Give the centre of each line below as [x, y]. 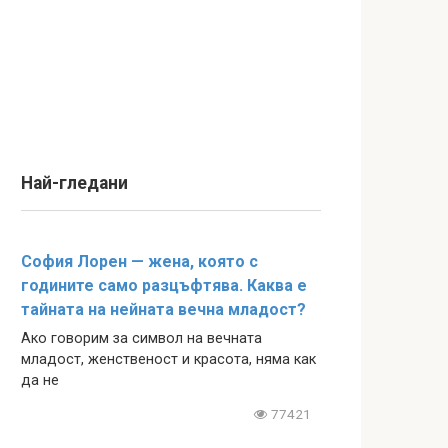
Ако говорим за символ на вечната [141, 338]
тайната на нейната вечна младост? [163, 309]
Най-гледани [74, 183]
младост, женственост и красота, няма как [168, 359]
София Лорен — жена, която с [139, 261]
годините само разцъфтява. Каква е [164, 285]
